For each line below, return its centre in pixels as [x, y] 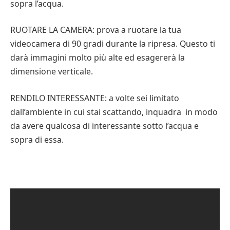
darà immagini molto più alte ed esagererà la [98, 58]
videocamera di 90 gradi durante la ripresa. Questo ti [113, 44]
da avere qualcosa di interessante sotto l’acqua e [104, 126]
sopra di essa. [37, 139]
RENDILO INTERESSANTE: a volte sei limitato [95, 98]
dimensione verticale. [52, 72]
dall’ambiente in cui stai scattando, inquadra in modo [114, 112]
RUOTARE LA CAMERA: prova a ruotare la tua [96, 30]
